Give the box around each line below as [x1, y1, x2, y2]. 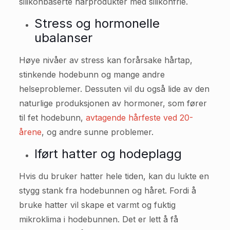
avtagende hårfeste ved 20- [85, 112, 193, 123]
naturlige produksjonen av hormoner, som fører [18, 98, 207, 108]
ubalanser [34, 30, 96, 45]
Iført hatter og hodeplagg [34, 146, 182, 161]
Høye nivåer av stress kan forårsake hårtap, [18, 55, 193, 65]
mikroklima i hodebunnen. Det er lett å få [18, 214, 178, 224]
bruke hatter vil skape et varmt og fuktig [18, 200, 176, 210]
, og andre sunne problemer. [41, 127, 154, 137]
